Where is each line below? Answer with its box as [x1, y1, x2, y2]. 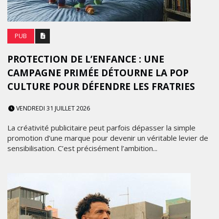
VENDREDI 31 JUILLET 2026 [15, 104, 90, 112]
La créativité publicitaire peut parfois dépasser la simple [7, 123, 196, 132]
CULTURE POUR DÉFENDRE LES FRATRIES [7, 80, 195, 93]
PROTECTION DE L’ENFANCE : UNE [7, 53, 164, 66]
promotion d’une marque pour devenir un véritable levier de [7, 133, 208, 143]
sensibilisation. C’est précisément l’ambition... [7, 143, 157, 153]
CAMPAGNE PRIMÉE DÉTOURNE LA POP [7, 66, 189, 79]
